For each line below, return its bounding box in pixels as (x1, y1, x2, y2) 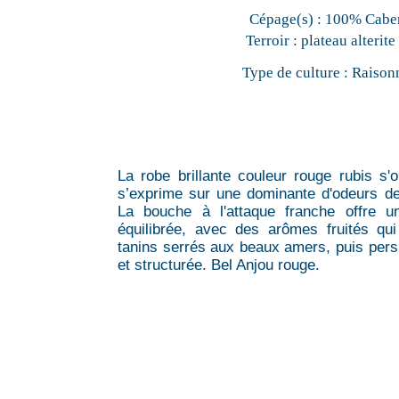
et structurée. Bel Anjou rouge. (118, 256, 320, 273)
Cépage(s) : (248, 10, 322, 28)
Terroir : (246, 31, 297, 49)
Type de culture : (241, 63, 348, 81)
